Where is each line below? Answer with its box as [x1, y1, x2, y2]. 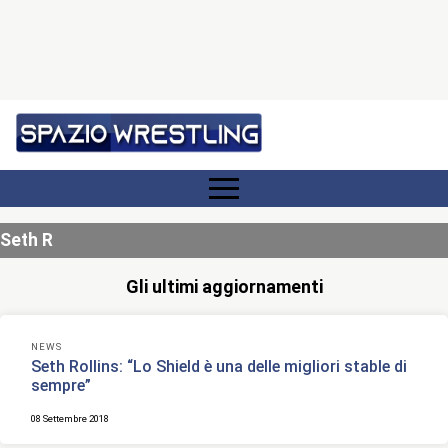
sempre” [31, 375, 92, 395]
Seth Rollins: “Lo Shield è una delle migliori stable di [31, 356, 408, 376]
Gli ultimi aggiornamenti [125, 276, 323, 297]
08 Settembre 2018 [31, 412, 110, 424]
